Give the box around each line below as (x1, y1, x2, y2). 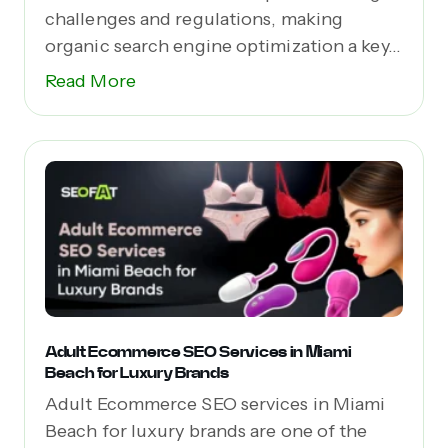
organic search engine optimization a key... (45, 34, 401, 57)
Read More (45, 69, 136, 92)
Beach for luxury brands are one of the (45, 420, 368, 443)
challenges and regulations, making (45, 7, 344, 30)
